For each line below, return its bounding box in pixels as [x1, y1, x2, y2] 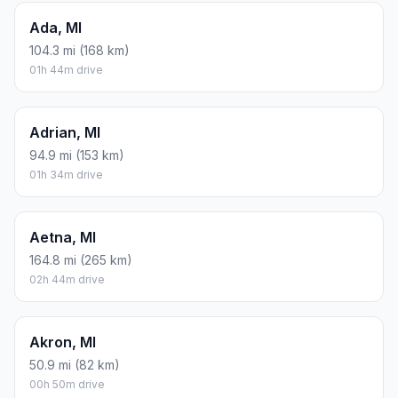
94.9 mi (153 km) [29, 147, 124, 163]
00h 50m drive [29, 377, 105, 391]
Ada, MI [29, 18, 82, 36]
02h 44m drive [29, 272, 105, 286]
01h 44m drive [29, 62, 103, 76]
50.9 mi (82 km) [29, 356, 120, 372]
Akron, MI [29, 332, 96, 351]
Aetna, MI [29, 227, 96, 246]
